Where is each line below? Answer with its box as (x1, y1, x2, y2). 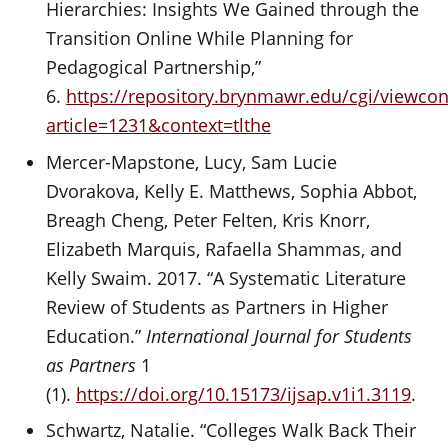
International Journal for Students (146, 323, 413, 348)
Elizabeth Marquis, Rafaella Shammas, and (46, 236, 403, 261)
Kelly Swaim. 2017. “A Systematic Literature (46, 265, 407, 290)
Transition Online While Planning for (46, 26, 354, 50)
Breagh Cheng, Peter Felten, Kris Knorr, (46, 207, 371, 232)
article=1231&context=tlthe (46, 113, 272, 137)
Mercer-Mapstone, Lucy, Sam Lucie (46, 149, 338, 174)
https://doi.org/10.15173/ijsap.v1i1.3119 (76, 381, 412, 406)
